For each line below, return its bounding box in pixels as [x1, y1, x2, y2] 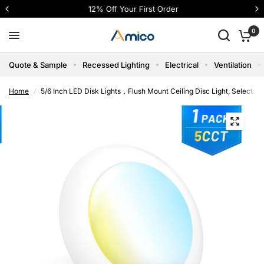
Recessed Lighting [82, 60, 150, 70]
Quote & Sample [9, 60, 67, 70]
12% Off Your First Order [87, 4, 177, 14]
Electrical [165, 60, 199, 70]
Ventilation [214, 60, 252, 70]
